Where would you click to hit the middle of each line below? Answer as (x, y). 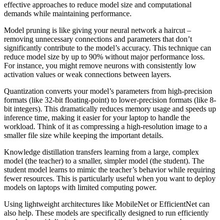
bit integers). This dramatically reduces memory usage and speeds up (110, 109)
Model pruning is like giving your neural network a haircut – (97, 30)
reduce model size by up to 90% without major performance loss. (104, 56)
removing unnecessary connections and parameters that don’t (98, 39)
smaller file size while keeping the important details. (84, 135)
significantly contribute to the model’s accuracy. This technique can (108, 48)
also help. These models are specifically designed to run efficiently (106, 213)
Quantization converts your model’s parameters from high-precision (108, 91)
